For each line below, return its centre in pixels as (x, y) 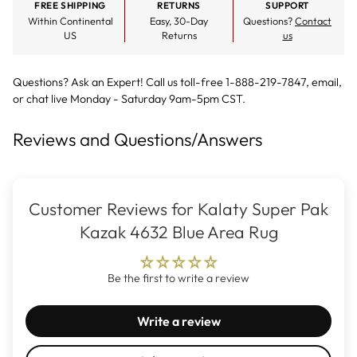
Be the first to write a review (178, 279)
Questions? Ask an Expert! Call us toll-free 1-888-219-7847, (162, 82)
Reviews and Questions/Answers (137, 140)
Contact (313, 21)
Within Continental (70, 21)
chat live (47, 99)
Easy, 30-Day (179, 21)
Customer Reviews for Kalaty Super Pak (178, 210)
